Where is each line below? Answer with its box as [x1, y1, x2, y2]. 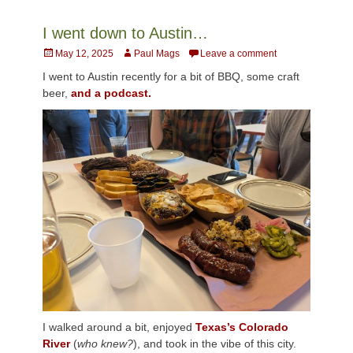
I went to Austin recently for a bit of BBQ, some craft [43, 70, 299, 83]
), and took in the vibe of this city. [133, 336, 296, 350]
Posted [42, 47, 72, 58]
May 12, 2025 [55, 48, 113, 59]
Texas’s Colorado [195, 320, 288, 333]
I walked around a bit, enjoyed [43, 320, 195, 333]
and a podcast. [71, 87, 151, 99]
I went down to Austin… [43, 24, 208, 42]
